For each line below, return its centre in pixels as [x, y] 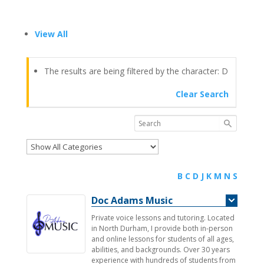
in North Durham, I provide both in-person [162, 228]
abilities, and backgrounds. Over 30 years [160, 250]
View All [51, 34]
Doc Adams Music [132, 200]
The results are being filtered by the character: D [136, 71]
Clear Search [202, 94]
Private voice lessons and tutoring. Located [163, 218]
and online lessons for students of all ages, [162, 239]
